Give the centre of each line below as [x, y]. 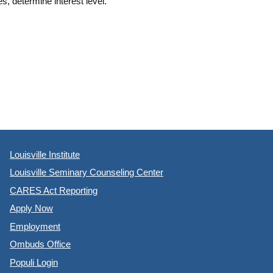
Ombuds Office [41, 244]
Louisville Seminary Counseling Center [87, 172]
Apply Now [32, 208]
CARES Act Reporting [54, 190]
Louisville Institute [45, 154]
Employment [35, 226]
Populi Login [34, 262]
